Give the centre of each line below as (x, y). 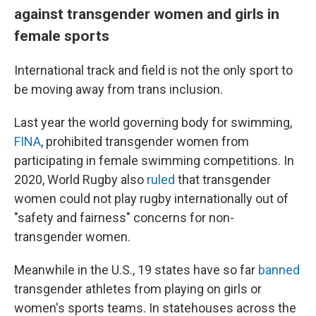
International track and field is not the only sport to (153, 70)
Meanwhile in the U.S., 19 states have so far (136, 270)
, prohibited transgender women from (145, 141)
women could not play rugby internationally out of (151, 199)
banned (279, 270)
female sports (62, 36)
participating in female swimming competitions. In (154, 160)
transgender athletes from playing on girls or (138, 289)
